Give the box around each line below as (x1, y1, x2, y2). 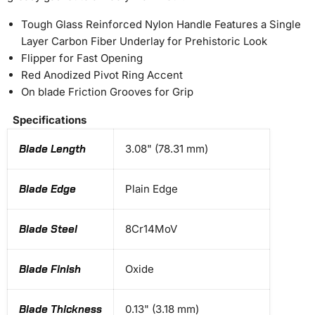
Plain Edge (125, 182, 178, 196)
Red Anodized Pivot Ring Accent (21, 68, 183, 82)
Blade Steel (19, 222, 77, 237)
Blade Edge (19, 182, 76, 197)
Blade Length (19, 142, 86, 157)
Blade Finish (19, 262, 81, 277)
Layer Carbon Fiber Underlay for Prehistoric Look (21, 34, 267, 49)
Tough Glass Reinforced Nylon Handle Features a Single (21, 18, 301, 32)
